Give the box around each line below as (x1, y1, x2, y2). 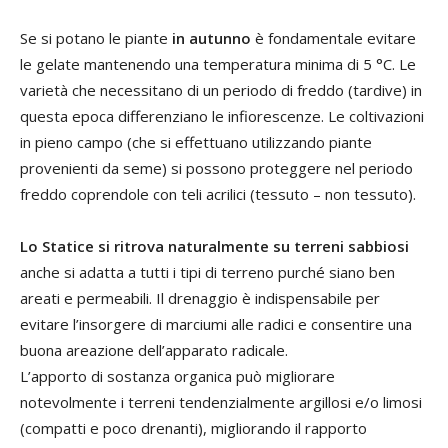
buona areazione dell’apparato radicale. (20, 339, 288, 360)
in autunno (168, 27, 251, 48)
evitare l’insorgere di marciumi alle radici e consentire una (20, 313, 412, 334)
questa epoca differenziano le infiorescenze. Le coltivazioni (20, 105, 424, 126)
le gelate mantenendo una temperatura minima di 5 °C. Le (20, 53, 416, 74)
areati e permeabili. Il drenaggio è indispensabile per (20, 287, 380, 308)
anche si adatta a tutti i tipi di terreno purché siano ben (20, 261, 395, 282)
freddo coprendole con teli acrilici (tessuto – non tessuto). (20, 183, 416, 204)
